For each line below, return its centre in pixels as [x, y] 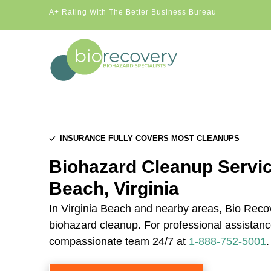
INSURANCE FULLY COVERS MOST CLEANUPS [149, 139]
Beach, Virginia [114, 189]
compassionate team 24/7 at [117, 241]
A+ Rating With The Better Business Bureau [132, 12]
